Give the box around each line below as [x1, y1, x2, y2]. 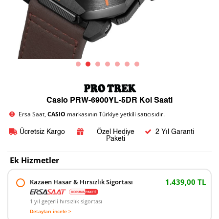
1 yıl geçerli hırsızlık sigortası [30, 197, 102, 205]
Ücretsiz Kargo [19, 129, 65, 135]
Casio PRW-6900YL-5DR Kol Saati [46, 97, 173, 105]
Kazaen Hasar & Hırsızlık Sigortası [30, 177, 133, 186]
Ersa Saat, [19, 110, 48, 118]
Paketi [106, 135, 125, 142]
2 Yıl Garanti [155, 129, 195, 135]
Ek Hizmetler [10, 155, 59, 166]
